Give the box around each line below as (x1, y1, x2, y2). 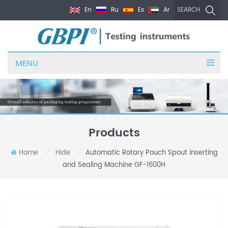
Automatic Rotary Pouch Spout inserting (85, 148, 218, 159)
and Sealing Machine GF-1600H (63, 160, 165, 171)
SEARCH (177, 5, 200, 15)
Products (88, 124, 140, 143)
